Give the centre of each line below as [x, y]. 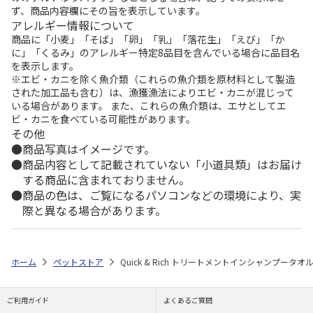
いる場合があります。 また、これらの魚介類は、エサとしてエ [149, 105]
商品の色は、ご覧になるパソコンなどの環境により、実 [162, 195]
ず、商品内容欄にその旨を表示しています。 [108, 10]
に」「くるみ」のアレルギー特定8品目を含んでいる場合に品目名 [155, 52]
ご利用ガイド [28, 300]
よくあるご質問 [188, 300]
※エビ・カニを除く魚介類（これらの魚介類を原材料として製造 [153, 79]
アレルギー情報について [73, 25]
